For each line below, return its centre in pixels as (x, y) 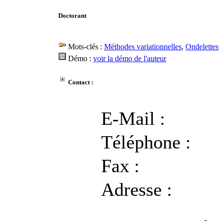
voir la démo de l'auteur (130, 59)
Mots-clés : (85, 47)
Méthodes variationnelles (143, 47)
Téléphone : (146, 142)
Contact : (80, 82)
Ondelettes (202, 47)
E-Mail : (133, 119)
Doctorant (72, 15)
